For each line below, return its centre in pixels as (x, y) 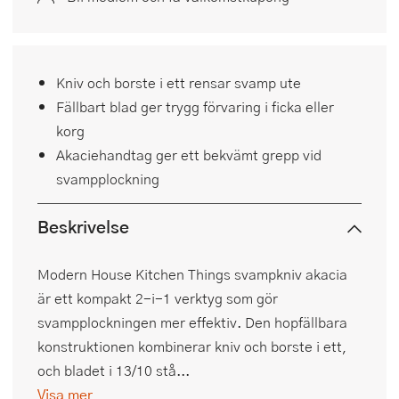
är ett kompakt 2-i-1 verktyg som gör (158, 298)
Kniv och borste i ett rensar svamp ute (179, 83)
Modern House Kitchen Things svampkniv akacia (192, 274)
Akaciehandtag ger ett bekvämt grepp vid (189, 155)
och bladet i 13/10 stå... (114, 370)
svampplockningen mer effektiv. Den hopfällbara (192, 322)
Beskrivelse (83, 227)
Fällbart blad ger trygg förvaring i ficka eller (195, 107)
